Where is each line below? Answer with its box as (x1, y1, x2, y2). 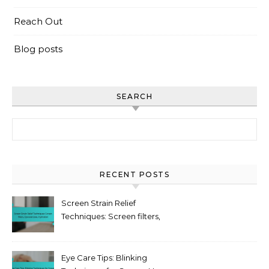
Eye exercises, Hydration (61, 224, 154, 234)
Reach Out (14, 15, 62, 27)
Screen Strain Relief (61, 198, 136, 208)
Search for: (11, 118, 59, 130)
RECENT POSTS (100, 169, 169, 179)
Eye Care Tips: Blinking (61, 252, 147, 262)
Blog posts (14, 43, 62, 55)
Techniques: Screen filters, (61, 211, 160, 221)
